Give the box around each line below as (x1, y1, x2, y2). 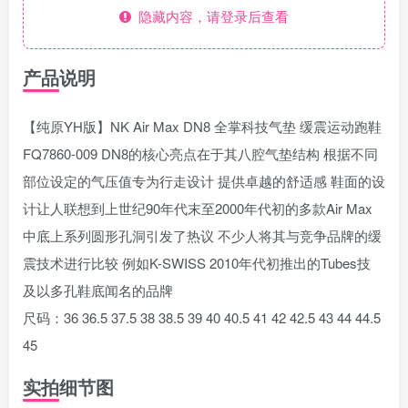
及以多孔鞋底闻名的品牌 (23, 280, 173, 300)
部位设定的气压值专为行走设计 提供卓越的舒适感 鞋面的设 (23, 171, 385, 190)
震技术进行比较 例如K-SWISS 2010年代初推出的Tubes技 (23, 253, 371, 272)
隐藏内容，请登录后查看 (131, 6, 289, 25)
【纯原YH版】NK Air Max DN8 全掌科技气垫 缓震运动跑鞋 (23, 117, 382, 136)
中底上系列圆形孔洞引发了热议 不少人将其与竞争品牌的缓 (23, 226, 382, 245)
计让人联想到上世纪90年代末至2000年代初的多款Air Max (23, 199, 372, 218)
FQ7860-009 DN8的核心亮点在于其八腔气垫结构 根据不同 (23, 144, 378, 163)
